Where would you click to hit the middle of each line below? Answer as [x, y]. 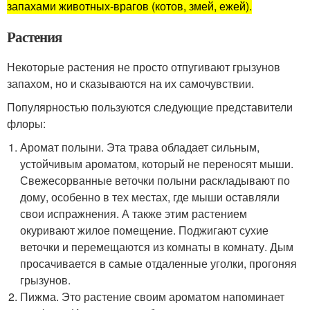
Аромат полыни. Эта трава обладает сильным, [140, 147]
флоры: [26, 124]
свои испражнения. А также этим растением [134, 213]
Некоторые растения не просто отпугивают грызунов [144, 67]
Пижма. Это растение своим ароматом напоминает [153, 297]
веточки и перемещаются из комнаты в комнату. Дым [157, 247]
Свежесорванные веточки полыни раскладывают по [155, 180]
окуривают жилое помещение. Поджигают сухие [145, 230]
